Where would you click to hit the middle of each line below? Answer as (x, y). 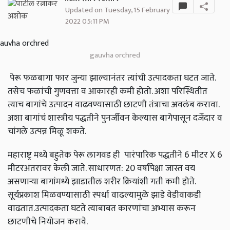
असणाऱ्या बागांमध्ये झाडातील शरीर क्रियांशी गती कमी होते (101, 182)
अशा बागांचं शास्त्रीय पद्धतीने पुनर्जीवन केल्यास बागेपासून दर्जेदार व (115, 118)
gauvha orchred (115, 55)
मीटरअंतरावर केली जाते (46, 168)
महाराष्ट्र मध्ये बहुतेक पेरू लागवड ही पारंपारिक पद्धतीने (95, 155)
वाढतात (21, 208)
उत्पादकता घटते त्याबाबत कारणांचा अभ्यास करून (115, 208)
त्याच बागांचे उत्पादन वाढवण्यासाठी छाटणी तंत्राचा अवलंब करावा (113, 105)
